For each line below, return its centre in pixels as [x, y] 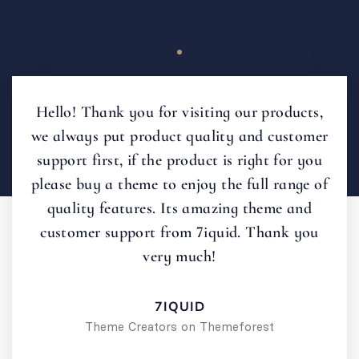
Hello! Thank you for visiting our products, [179, 112]
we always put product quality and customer [179, 136]
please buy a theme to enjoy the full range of [179, 184]
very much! [179, 256]
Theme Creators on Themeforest [179, 326]
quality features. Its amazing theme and [179, 208]
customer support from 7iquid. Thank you [179, 232]
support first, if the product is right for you [179, 160]
